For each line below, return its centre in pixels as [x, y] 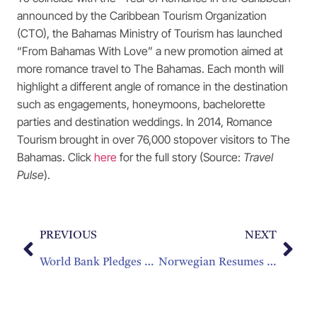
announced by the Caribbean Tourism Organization [142, 16]
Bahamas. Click [54, 157]
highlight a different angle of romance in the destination [152, 86]
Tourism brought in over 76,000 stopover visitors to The [154, 139]
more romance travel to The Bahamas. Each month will [150, 69]
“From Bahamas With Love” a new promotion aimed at [150, 51]
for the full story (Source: [179, 157]
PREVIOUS [68, 236]
